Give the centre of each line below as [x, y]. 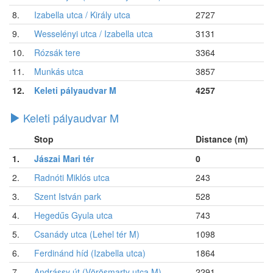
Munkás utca [59, 71]
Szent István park [68, 196]
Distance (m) [222, 139]
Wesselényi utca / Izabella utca [94, 33]
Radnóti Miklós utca [72, 177]
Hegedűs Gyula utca [73, 215]
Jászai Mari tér [64, 158]
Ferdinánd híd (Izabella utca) [90, 253]
